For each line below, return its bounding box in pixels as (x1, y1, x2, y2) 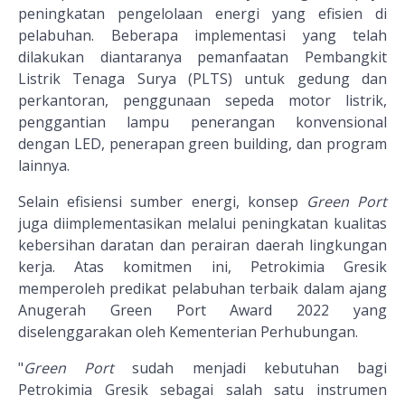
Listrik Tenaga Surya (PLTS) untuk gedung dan (18, 69, 387, 89)
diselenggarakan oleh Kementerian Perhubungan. (18, 322, 358, 343)
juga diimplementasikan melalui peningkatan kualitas (18, 213, 387, 234)
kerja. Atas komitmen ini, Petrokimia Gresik (18, 257, 387, 278)
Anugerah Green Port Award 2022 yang (18, 300, 387, 321)
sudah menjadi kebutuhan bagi (114, 358, 388, 379)
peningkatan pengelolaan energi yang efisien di (18, 4, 387, 24)
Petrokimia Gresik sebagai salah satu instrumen (18, 380, 387, 400)
